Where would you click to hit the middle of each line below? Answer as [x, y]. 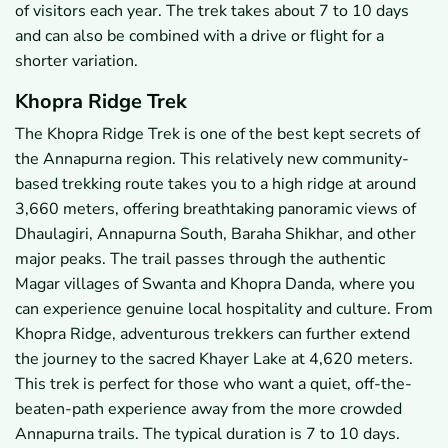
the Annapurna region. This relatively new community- [212, 159]
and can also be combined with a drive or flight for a [199, 36]
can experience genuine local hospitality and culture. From [224, 309]
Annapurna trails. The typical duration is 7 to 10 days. [207, 434]
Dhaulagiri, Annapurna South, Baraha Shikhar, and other [215, 234]
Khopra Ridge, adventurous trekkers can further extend [212, 334]
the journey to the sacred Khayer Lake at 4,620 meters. [214, 359]
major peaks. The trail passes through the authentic [200, 259]
